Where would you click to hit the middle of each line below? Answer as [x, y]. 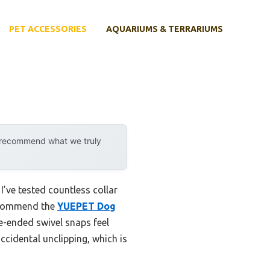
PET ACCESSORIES [48, 29]
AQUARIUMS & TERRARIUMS [165, 29]
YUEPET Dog [86, 206]
